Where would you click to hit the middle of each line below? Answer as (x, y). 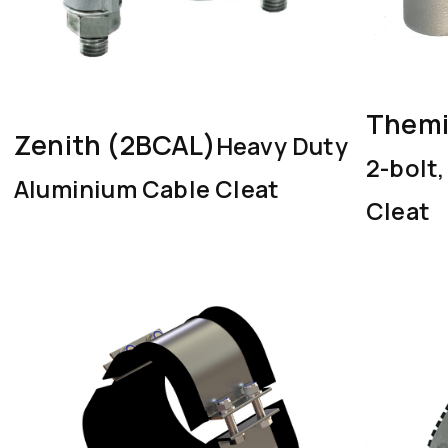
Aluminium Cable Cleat (147, 188)
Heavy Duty (281, 145)
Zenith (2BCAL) (115, 144)
